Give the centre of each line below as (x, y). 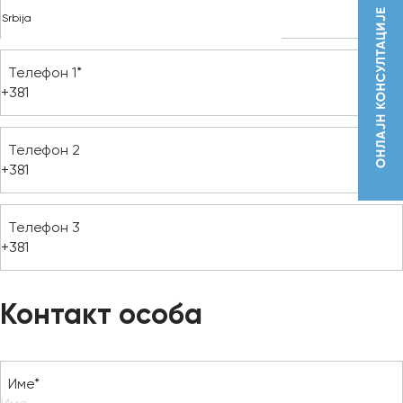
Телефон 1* (45, 73)
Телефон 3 (44, 228)
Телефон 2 (44, 150)
